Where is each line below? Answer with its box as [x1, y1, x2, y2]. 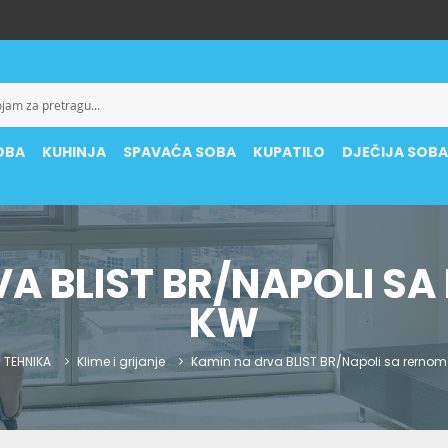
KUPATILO [253, 142, 326, 162]
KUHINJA [42, 142, 107, 162]
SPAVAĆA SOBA [123, 142, 237, 162]
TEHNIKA [4, 353, 51, 370]
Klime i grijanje [77, 353, 165, 370]
